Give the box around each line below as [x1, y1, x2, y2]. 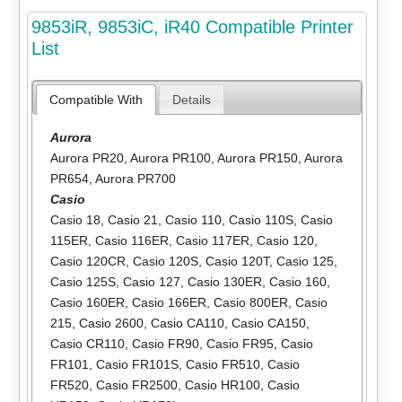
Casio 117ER [175, 233, 249, 249]
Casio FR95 [205, 336, 274, 352]
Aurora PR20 [49, 151, 124, 166]
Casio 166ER [131, 295, 206, 310]
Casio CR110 [49, 336, 125, 352]
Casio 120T [205, 254, 269, 269]
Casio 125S [49, 275, 116, 290]
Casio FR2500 [95, 378, 178, 393]
